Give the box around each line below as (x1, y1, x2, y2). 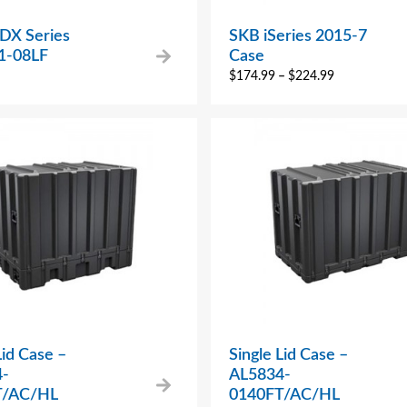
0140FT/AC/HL (228, 386, 340, 403)
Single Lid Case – (228, 346, 348, 363)
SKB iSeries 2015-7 (228, 27, 367, 45)
